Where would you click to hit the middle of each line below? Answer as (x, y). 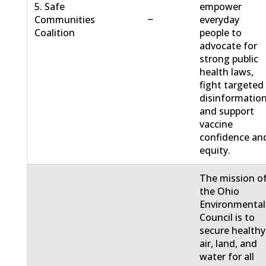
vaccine (216, 124)
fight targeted (232, 85)
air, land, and (229, 244)
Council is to (227, 218)
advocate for (229, 46)
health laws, (227, 72)
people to (221, 33)
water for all (227, 257)
